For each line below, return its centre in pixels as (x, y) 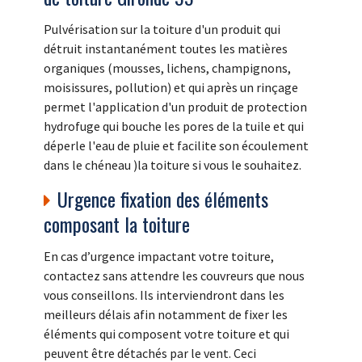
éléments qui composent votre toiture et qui (166, 334)
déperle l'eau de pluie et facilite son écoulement (176, 146)
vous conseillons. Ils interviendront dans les (164, 295)
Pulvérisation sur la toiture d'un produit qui (162, 29)
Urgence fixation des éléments (163, 199)
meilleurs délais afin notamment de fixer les (166, 315)
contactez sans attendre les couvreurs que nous (174, 276)
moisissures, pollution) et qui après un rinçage (171, 88)
